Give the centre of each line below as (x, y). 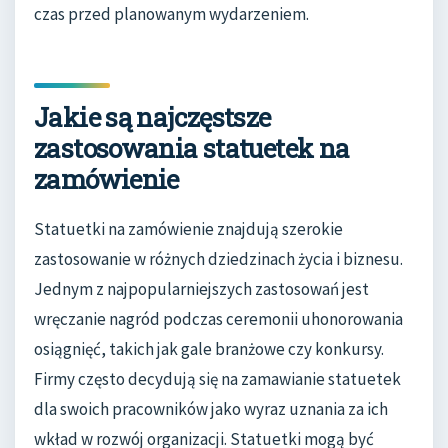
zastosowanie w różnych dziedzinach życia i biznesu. (218, 258)
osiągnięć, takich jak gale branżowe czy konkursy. (209, 348)
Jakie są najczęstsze (152, 117)
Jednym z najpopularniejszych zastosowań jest (201, 288)
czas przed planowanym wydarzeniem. (171, 14)
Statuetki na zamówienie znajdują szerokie (188, 228)
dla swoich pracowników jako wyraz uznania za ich (211, 408)
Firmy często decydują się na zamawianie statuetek (217, 378)
